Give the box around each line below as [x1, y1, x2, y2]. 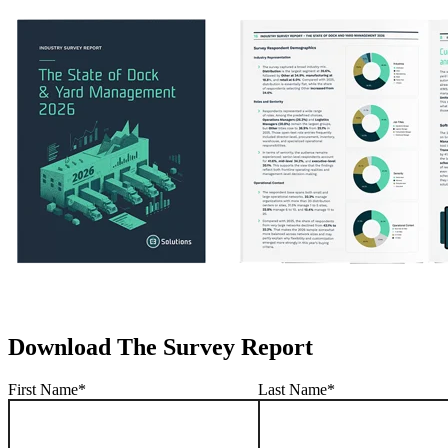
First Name [8, 381, 78, 399]
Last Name [258, 381, 327, 399]
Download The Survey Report [8, 334, 313, 361]
